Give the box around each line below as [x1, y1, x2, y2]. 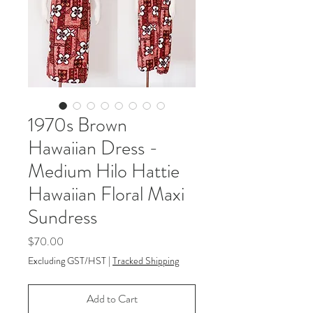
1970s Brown [28, 110, 127, 139]
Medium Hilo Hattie [28, 156, 180, 185]
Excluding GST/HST [28, 253, 106, 268]
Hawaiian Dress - [28, 133, 158, 162]
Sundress [28, 203, 97, 231]
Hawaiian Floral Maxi [28, 180, 184, 208]
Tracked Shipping [112, 253, 179, 268]
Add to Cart [86, 290, 138, 307]
